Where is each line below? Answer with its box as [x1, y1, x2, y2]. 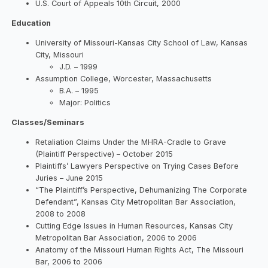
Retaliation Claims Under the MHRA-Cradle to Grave [35, 137, 227, 147]
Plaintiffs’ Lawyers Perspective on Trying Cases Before [35, 161, 239, 170]
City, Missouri [35, 50, 84, 59]
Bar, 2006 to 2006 [35, 257, 103, 266]
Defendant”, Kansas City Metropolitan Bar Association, [35, 197, 236, 206]
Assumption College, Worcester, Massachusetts [35, 74, 212, 83]
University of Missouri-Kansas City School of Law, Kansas [35, 38, 248, 47]
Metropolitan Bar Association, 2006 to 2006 [35, 233, 197, 242]
